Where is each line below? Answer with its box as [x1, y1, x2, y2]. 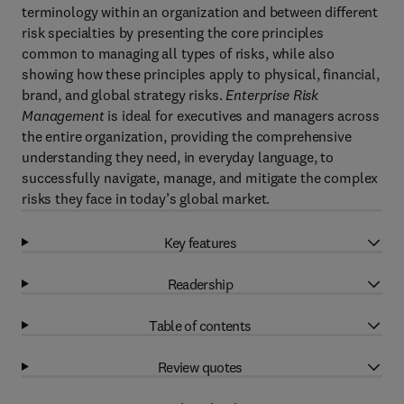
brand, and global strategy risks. [22, 86, 226, 104]
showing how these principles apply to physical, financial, [22, 65, 380, 83]
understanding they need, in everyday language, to [22, 148, 335, 166]
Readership [167, 274, 234, 293]
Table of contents [149, 316, 252, 335]
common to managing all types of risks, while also [22, 44, 335, 62]
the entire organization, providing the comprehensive [22, 127, 352, 145]
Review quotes [158, 357, 243, 376]
